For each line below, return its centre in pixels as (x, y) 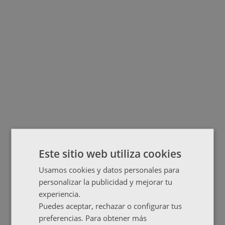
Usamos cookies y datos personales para (109, 169)
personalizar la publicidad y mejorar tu (106, 181)
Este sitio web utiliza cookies (110, 153)
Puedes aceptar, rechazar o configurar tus (110, 205)
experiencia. (60, 193)
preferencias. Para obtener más (93, 217)
